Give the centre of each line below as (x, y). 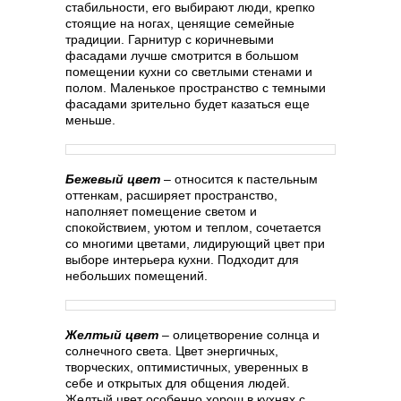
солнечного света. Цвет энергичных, (172, 351)
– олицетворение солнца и (239, 335)
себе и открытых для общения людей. (178, 383)
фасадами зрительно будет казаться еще (188, 104)
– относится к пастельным (241, 179)
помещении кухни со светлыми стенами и (189, 72)
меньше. (90, 120)
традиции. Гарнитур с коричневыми (170, 39)
